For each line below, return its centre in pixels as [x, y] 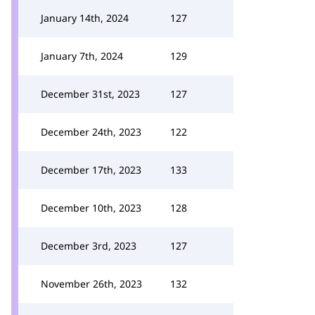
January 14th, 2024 [85, 18]
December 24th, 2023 [91, 132]
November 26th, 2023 [91, 284]
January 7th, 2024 [82, 56]
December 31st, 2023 [90, 94]
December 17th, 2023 [91, 170]
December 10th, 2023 [91, 208]
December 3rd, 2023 [89, 246]
